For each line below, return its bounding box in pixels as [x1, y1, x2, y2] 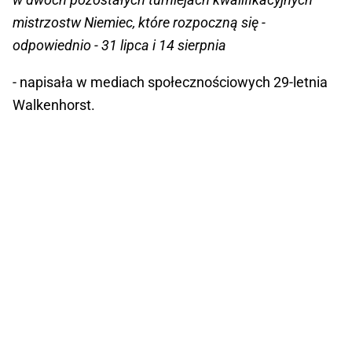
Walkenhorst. [13, 96, 95, 113]
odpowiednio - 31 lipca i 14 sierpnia [13, 36, 226, 53]
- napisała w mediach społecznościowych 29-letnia [13, 73, 328, 90]
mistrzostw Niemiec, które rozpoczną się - [13, 13, 266, 31]
